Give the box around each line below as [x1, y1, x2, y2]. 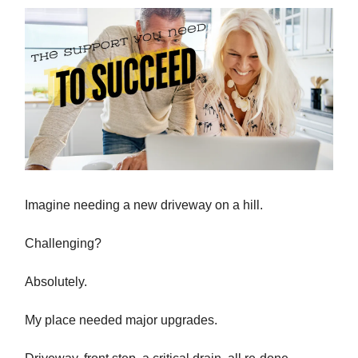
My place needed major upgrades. [25, 312, 217, 327]
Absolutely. [25, 274, 87, 288]
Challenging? [25, 236, 101, 250]
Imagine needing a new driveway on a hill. [25, 197, 263, 212]
